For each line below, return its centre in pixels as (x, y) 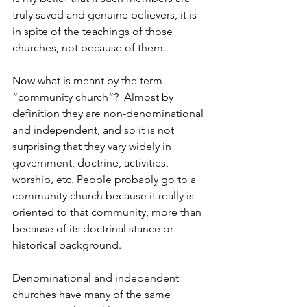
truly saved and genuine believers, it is (106, 15)
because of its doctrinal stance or (94, 229)
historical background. (67, 245)
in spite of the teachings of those (94, 31)
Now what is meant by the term (89, 81)
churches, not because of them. (89, 48)
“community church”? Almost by (94, 97)
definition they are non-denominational (109, 113)
